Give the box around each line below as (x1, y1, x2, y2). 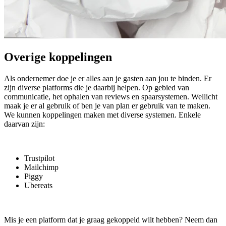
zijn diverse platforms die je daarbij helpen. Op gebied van (4, 83, 189, 92)
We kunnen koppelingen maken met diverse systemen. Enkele (4, 110, 201, 120)
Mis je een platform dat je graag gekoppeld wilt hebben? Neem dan (4, 215, 217, 224)
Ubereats (24, 181, 52, 190)
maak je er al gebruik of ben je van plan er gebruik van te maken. (4, 101, 210, 110)
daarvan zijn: (4, 120, 45, 129)
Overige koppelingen (4, 50, 112, 64)
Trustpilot (24, 154, 54, 163)
